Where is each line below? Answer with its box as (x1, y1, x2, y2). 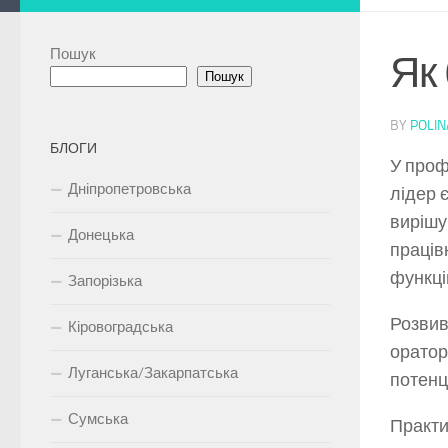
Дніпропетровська (68, 180, 191, 199)
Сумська (68, 410, 128, 429)
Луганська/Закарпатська (68, 364, 238, 383)
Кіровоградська (68, 318, 173, 337)
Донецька (68, 226, 134, 245)
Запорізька (68, 272, 142, 291)
